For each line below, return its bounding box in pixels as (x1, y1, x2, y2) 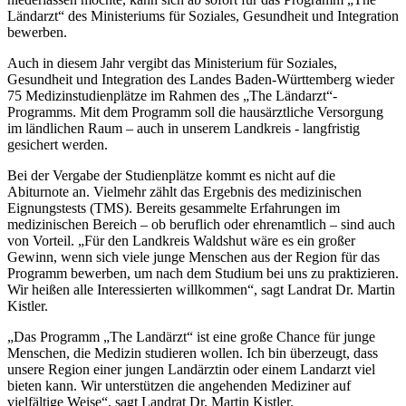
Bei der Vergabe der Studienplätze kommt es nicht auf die (7, 168, 335, 184)
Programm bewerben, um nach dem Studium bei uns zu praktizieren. (7, 266, 399, 282)
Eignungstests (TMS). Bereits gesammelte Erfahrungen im (7, 200, 340, 217)
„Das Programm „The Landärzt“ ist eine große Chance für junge (7, 329, 375, 345)
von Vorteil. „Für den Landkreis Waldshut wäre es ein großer (7, 233, 355, 249)
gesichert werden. (7, 137, 108, 153)
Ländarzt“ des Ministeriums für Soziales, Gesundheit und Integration (7, 8, 399, 24)
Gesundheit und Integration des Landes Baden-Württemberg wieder (7, 72, 394, 88)
